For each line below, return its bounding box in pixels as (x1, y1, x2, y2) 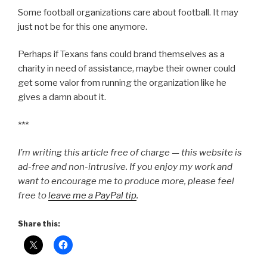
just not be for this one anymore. (18, 21, 147, 32)
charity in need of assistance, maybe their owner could (18, 63, 235, 74)
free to (18, 190, 48, 201)
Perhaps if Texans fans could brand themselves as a (18, 49, 225, 60)
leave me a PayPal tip (48, 190, 136, 201)
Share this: (18, 219, 60, 228)
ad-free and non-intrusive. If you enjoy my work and (18, 162, 232, 173)
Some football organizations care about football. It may (18, 7, 238, 18)
